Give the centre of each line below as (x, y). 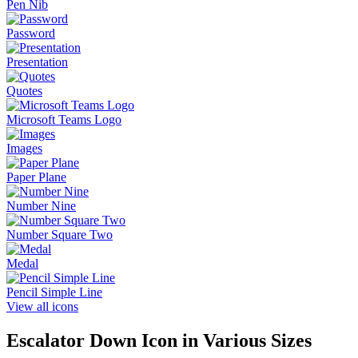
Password (31, 34)
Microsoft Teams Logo (64, 120)
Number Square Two (60, 235)
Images (24, 149)
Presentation (37, 62)
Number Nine (41, 206)
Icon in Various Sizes (224, 341)
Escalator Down (72, 341)
